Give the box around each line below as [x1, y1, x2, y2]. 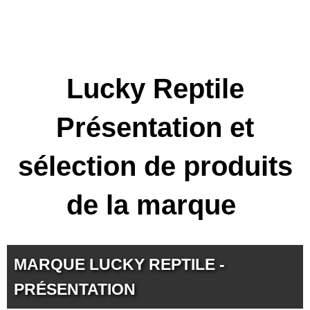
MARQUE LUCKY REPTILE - [14, 255, 225, 273]
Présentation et [56, 112, 254, 143]
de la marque [66, 190, 244, 220]
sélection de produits [17, 151, 293, 181]
